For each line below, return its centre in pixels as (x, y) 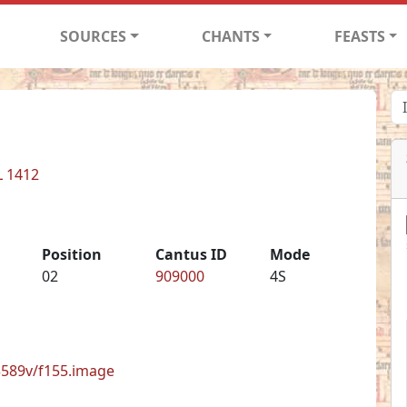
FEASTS (359, 36)
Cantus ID (192, 254)
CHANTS (230, 36)
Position (71, 254)
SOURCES (94, 36)
